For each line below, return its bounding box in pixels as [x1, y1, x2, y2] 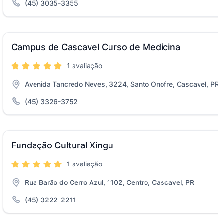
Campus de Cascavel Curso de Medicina [11, 42, 180, 52]
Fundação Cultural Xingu [11, 140, 113, 150]
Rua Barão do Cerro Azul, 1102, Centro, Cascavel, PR [25, 178, 194, 186]
